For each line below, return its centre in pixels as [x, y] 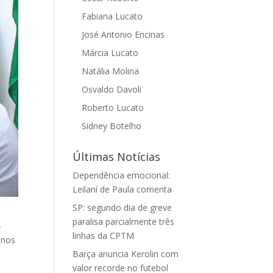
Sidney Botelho [112, 126]
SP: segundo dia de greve [122, 207]
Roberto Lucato [113, 108]
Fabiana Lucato [112, 16]
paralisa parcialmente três [124, 222]
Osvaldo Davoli [112, 89]
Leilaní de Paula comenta [122, 189]
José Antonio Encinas [123, 34]
